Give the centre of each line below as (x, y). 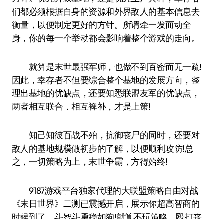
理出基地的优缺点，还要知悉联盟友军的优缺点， (106, 93)
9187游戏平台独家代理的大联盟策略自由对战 (105, 190)
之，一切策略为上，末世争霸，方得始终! (90, 162)
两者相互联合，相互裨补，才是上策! (81, 106)
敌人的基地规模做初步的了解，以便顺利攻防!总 (103, 148)
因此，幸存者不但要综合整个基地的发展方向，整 (106, 80)
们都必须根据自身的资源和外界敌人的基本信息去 (106, 11)
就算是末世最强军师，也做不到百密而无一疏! (107, 67)
